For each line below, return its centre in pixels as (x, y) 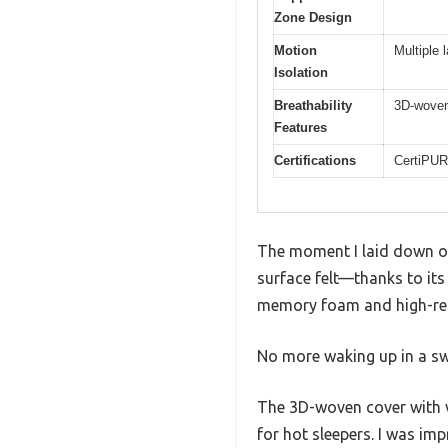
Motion (295, 50)
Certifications (315, 160)
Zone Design (313, 17)
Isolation (301, 72)
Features (300, 127)
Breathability (313, 105)
